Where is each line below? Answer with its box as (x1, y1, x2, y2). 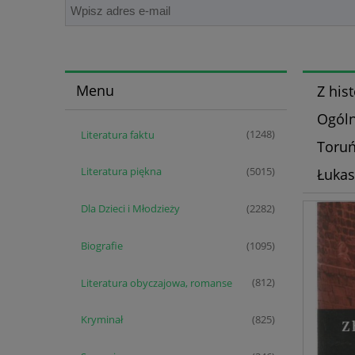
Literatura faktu (80, 127, 155, 142)
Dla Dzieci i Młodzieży (80, 201, 180, 216)
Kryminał (80, 312, 123, 327)
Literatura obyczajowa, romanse (80, 275, 232, 290)
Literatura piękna (80, 164, 162, 179)
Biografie (80, 238, 123, 253)
